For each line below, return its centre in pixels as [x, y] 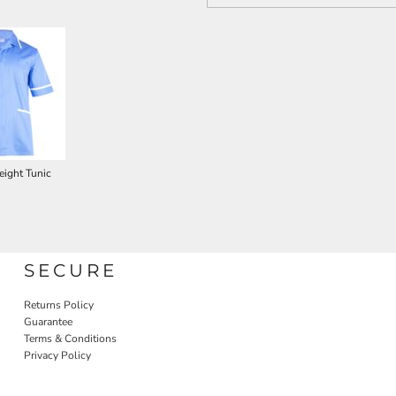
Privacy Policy [58, 355]
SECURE [71, 270]
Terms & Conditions [71, 339]
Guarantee [49, 322]
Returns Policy [59, 305]
